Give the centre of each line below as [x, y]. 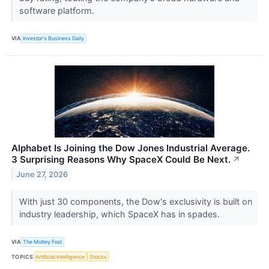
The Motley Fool [43, 242]
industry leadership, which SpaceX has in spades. [120, 214]
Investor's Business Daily [54, 38]
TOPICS [23, 256]
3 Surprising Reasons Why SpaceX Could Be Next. [121, 159]
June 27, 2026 [42, 174]
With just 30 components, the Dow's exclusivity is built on [135, 201]
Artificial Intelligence [60, 256]
